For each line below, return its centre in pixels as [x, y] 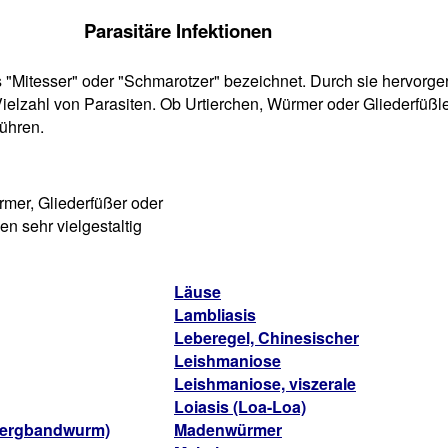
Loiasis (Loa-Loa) [240, 406]
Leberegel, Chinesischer [266, 337]
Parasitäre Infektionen [178, 30]
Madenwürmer [228, 429]
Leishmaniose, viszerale [265, 383]
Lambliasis [215, 314]
